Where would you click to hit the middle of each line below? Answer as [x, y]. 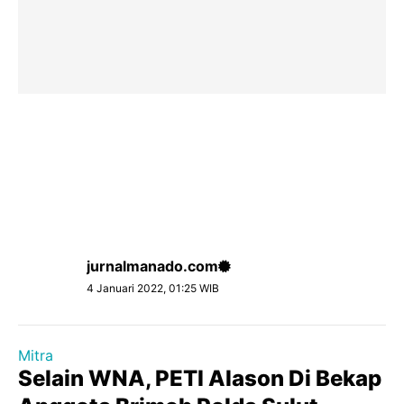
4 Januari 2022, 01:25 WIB [153, 288]
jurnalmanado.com [152, 266]
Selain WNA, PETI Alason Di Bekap [200, 378]
